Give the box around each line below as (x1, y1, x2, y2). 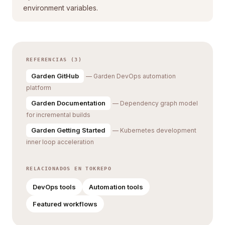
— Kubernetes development (113, 127, 196, 134)
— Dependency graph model (113, 99, 198, 107)
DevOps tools (33, 183, 76, 191)
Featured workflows (33, 200, 97, 208)
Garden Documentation (31, 99, 105, 107)
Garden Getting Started (31, 126, 105, 134)
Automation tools (89, 183, 143, 191)
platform (26, 84, 51, 91)
